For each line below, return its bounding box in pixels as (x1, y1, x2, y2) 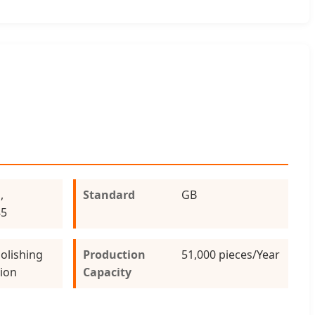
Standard (83, 186, 136, 202)
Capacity (83, 264, 132, 280)
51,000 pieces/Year (181, 246, 281, 262)
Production (83, 246, 146, 262)
